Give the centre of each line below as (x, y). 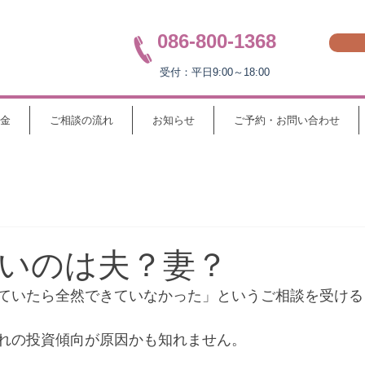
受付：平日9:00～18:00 (215, 72)
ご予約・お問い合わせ (286, 120)
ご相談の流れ (81, 120)
